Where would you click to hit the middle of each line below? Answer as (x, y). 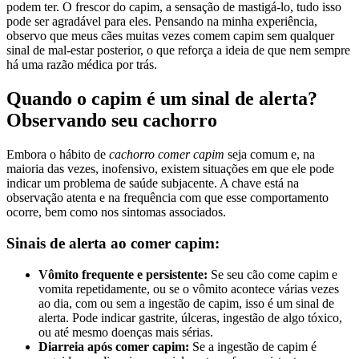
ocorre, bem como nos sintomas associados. (116, 212)
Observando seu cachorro (112, 121)
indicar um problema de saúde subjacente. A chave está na (153, 184)
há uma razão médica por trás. (82, 65)
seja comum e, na (270, 155)
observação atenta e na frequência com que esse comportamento (167, 198)
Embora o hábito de (58, 155)
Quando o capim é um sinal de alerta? (162, 99)
